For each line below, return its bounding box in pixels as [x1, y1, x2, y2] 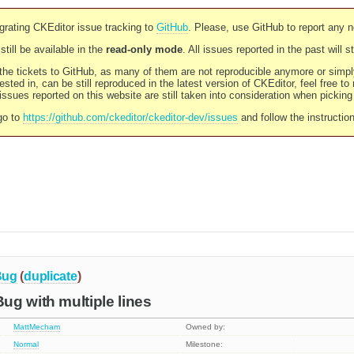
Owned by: [186, 322, 226, 332]
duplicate [24, 269, 77, 283]
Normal [13, 340, 40, 349]
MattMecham [13, 322, 61, 332]
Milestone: [186, 340, 224, 349]
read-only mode [105, 43, 183, 55]
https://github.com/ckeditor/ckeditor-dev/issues [22, 111, 238, 123]
